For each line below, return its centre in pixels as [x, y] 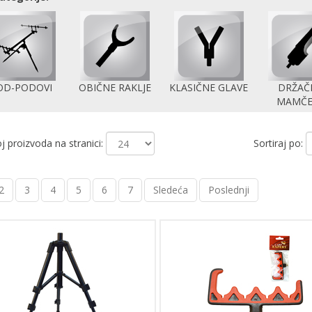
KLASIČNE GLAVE [209, 88]
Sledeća [170, 190]
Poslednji [228, 190]
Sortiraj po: [279, 143]
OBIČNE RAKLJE [115, 88]
